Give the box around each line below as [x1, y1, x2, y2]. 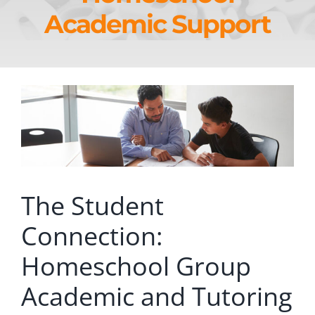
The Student [20, 188, 164, 224]
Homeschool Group [20, 249, 251, 284]
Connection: [20, 219, 162, 254]
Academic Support [44, 8, 271, 40]
